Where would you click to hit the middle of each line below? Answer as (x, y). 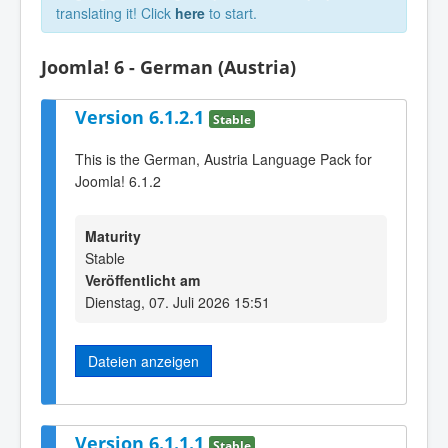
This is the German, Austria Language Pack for (223, 159)
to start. (231, 13)
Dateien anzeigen (143, 360)
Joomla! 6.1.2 (118, 181)
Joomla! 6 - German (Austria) (168, 67)
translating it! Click (115, 13)
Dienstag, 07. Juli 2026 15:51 (177, 301)
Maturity (113, 235)
